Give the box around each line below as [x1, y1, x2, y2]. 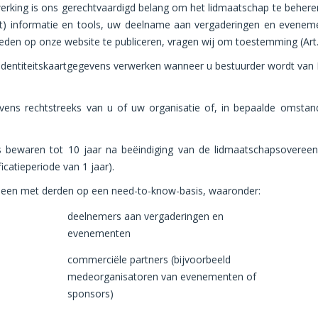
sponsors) [67, 286, 114, 300]
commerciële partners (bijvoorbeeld [67, 252, 231, 266]
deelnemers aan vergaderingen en [67, 209, 224, 223]
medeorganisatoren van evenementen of [67, 269, 257, 283]
